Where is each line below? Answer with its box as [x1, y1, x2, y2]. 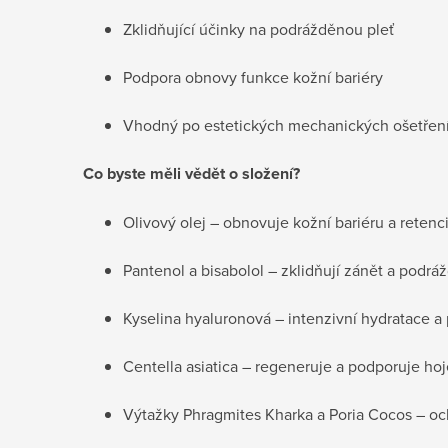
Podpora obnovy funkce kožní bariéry [123, 65, 383, 88]
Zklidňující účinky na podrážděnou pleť [123, 17, 394, 40]
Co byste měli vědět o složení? [83, 161, 300, 185]
